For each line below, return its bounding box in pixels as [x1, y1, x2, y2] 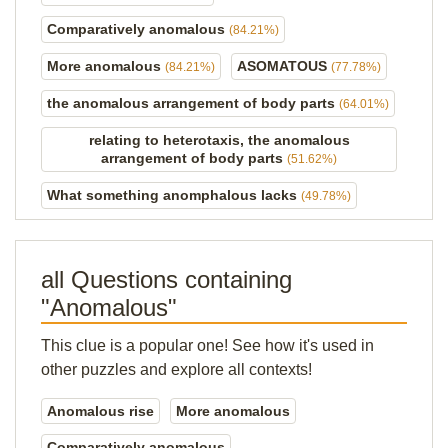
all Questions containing [41, 266, 292, 293]
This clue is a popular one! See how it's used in [41, 337, 374, 354]
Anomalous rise [47, 403, 154, 419]
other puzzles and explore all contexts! [41, 361, 312, 378]
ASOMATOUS [237, 58, 331, 74]
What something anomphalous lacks [47, 187, 301, 203]
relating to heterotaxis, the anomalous [88, 132, 350, 148]
